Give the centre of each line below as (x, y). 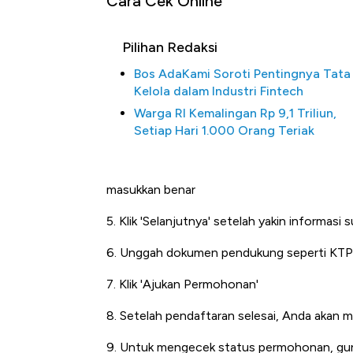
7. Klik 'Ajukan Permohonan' (182, 284)
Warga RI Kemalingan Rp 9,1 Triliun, (235, 113)
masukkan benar (151, 190)
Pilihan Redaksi (170, 48)
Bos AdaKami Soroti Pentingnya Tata (242, 74)
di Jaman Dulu (296, 197)
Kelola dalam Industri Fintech (219, 91)
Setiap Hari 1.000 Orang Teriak (224, 131)
